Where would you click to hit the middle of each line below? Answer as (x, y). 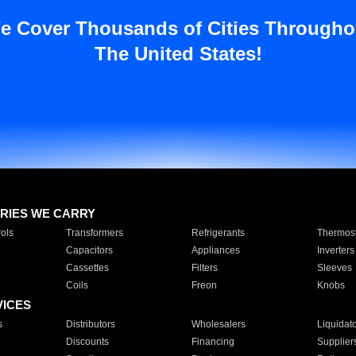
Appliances (215, 250)
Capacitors (89, 250)
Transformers (94, 233)
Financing (213, 342)
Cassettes (87, 268)
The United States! (178, 54)
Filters (204, 268)
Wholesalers (218, 324)
